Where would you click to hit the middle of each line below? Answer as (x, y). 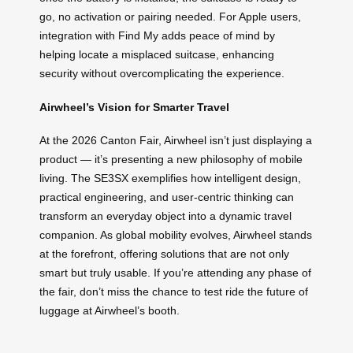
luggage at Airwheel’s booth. (110, 311)
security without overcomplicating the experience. (162, 74)
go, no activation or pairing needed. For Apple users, (170, 17)
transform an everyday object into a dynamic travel (165, 216)
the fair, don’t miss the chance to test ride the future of (174, 292)
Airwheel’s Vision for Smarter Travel (134, 107)
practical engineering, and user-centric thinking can (167, 197)
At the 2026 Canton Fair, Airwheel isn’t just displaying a (176, 141)
